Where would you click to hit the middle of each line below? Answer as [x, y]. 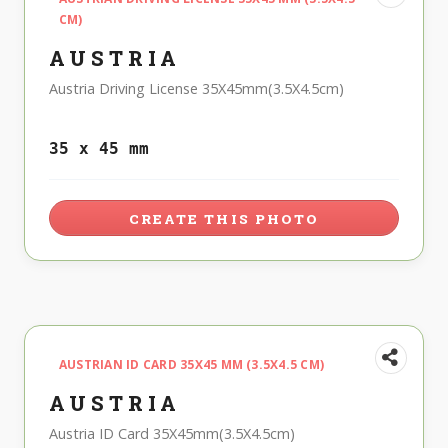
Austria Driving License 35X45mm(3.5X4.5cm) [196, 88]
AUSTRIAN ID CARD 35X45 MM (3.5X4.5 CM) [192, 364]
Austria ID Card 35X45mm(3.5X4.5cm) [172, 433]
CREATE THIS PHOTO [224, 218]
